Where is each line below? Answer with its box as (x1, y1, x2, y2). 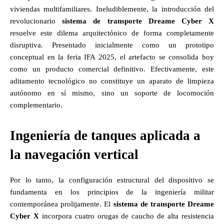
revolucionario (10, 16, 62, 25)
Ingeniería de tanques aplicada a (10, 127, 200, 143)
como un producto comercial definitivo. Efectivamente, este (10, 64, 214, 73)
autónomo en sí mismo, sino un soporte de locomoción (10, 88, 214, 97)
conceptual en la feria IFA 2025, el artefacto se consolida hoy (10, 52, 214, 61)
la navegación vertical (10, 146, 138, 162)
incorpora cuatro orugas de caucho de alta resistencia (38, 211, 214, 220)
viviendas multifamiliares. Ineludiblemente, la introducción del (10, 4, 214, 13)
